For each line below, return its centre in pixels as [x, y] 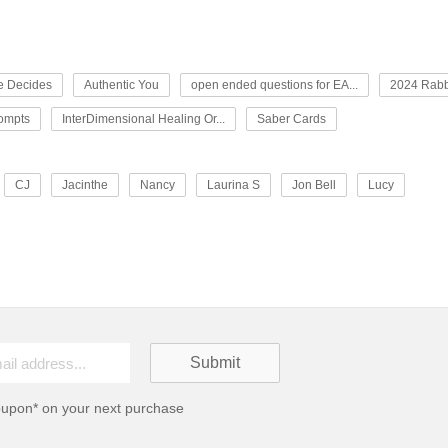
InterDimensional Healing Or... [143, 119]
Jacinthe [85, 185]
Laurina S [233, 185]
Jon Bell [314, 185]
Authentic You [121, 85]
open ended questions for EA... [274, 85]
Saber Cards [291, 119]
